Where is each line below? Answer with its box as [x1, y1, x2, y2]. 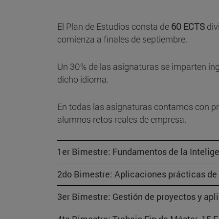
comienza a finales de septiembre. [57, 33, 187, 45]
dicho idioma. [57, 73, 109, 86]
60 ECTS [171, 21, 205, 33]
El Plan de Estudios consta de [57, 21, 171, 33]
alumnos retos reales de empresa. [57, 113, 188, 126]
